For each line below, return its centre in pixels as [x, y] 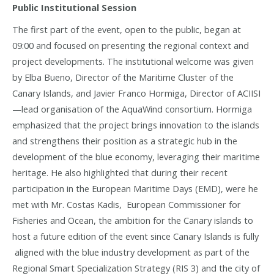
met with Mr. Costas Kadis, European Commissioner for [127, 204]
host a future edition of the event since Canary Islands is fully [135, 236]
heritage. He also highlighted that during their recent [120, 172]
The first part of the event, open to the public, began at [127, 29]
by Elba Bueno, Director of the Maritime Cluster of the [123, 77]
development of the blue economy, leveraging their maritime [136, 156]
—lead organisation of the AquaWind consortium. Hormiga [132, 109]
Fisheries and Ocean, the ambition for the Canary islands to [133, 220]
